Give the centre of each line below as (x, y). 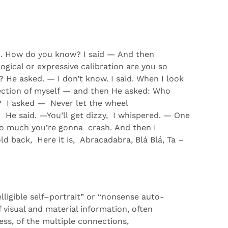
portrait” (68, 197)
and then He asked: (113, 91)
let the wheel (101, 103)
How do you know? (43, 54)
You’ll (58, 115)
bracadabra (108, 140)
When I (151, 79)
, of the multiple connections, (70, 221)
